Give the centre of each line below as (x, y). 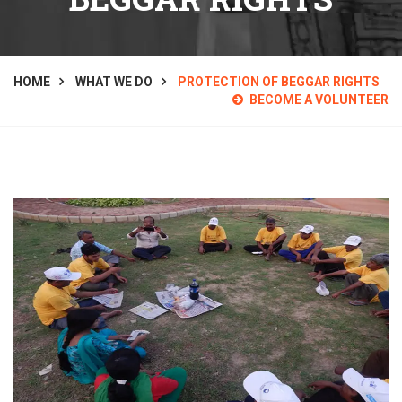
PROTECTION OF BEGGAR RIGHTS (279, 82)
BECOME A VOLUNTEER (319, 100)
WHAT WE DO (114, 82)
